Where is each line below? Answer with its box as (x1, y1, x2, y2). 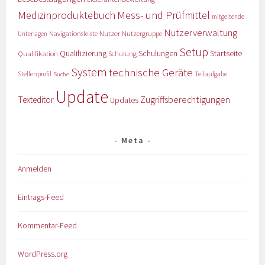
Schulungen (138, 49, 178, 59)
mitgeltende (212, 12, 245, 21)
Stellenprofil (18, 70, 52, 79)
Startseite (210, 48, 243, 59)
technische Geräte (109, 66, 193, 80)
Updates (110, 95, 139, 106)
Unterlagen (18, 30, 48, 38)
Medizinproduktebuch (18, 8, 116, 22)
